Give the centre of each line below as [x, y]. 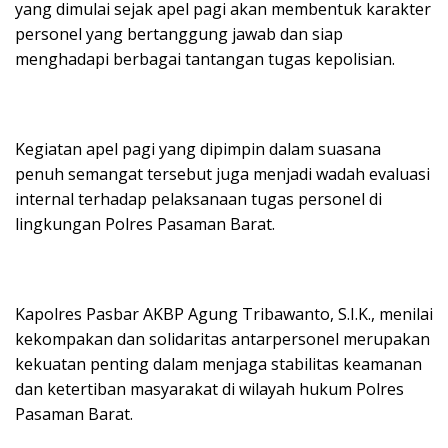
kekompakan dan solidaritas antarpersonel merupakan [222, 339]
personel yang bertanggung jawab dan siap [179, 34]
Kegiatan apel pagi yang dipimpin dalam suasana [198, 149]
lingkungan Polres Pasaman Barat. [145, 224]
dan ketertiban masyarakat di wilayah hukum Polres [209, 389]
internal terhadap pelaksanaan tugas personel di [198, 199]
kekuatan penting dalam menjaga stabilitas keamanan [218, 364]
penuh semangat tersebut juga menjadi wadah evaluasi [222, 174]
